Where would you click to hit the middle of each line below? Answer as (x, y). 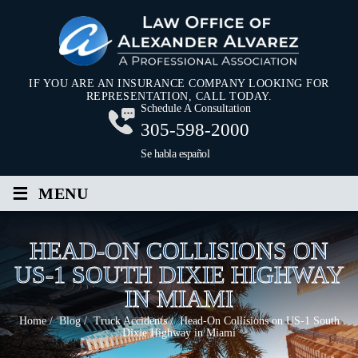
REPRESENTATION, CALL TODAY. (179, 97)
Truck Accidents (130, 321)
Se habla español (175, 154)
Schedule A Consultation (196, 109)
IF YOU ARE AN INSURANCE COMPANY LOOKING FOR (179, 84)
